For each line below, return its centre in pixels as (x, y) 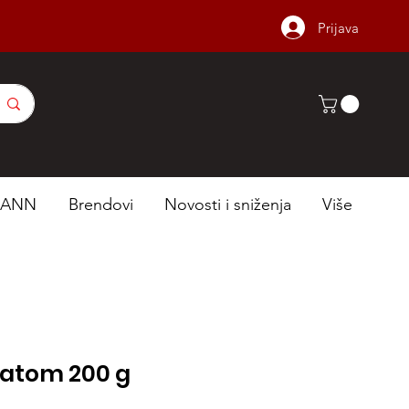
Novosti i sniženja (228, 204)
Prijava (338, 27)
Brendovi (100, 204)
